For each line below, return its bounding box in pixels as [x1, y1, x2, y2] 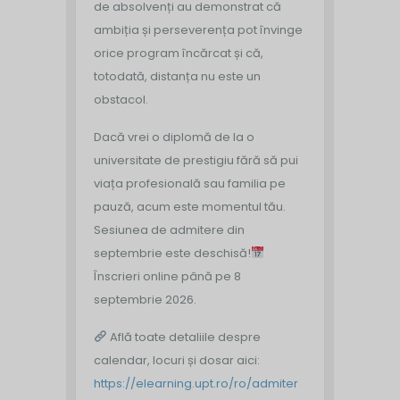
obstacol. [94, 90, 148, 108]
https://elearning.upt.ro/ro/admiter [94, 374, 298, 392]
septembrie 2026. [94, 290, 196, 308]
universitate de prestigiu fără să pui [94, 151, 298, 169]
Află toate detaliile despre [106, 328, 261, 346]
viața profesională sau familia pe [94, 174, 286, 192]
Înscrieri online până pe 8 [94, 267, 241, 285]
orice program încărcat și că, [94, 44, 263, 62]
